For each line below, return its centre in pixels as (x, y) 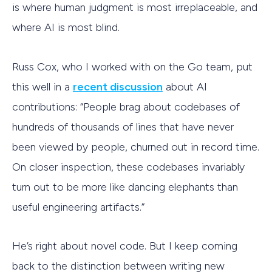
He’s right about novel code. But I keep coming (125, 246)
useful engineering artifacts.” (78, 207)
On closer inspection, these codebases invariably (128, 167)
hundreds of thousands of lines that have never (123, 127)
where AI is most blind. (66, 28)
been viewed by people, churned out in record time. (136, 147)
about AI (185, 87)
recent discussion (118, 87)
